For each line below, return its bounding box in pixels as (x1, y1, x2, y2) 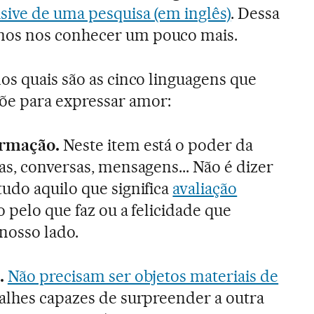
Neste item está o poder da (59, 135, 254, 155)
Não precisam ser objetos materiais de (7, 266, 279, 286)
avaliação (172, 178, 238, 198)
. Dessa (231, 3, 280, 23)
